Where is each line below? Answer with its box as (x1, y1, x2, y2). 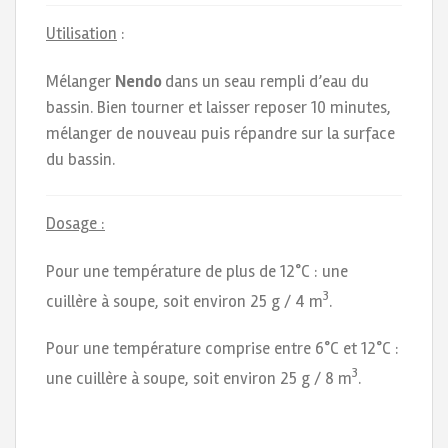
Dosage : (46, 212, 105, 234)
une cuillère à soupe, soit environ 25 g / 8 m (46, 367, 352, 389)
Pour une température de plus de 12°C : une (46, 260, 348, 282)
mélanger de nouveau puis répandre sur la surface (46, 123, 395, 144)
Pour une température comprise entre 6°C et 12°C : (46, 338, 399, 360)
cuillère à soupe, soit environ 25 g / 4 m (46, 290, 323, 312)
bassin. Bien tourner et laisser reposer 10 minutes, (46, 97, 391, 118)
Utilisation (46, 23, 117, 45)
